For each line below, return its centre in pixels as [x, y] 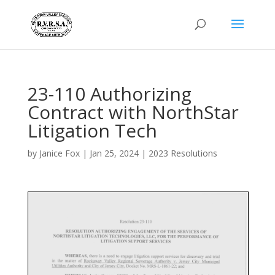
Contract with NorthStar [133, 112]
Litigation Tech [92, 130]
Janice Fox [59, 153]
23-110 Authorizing [109, 94]
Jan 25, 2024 [114, 153]
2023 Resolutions [183, 153]
